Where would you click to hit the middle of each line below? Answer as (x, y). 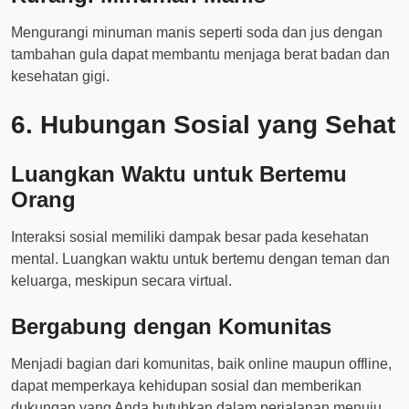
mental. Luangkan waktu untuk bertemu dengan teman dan (200, 259)
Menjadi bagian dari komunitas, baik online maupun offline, (201, 364)
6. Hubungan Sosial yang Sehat (203, 125)
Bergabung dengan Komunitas (171, 326)
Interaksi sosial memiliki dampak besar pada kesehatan (190, 237)
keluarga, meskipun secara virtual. (121, 281)
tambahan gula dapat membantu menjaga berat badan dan (200, 54)
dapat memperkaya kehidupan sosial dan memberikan (186, 386)
